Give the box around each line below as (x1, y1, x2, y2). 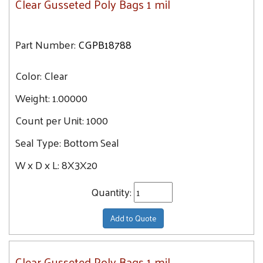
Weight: (15, 88, 50, 107)
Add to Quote (110, 211, 156, 225)
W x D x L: (15, 155, 62, 174)
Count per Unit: (15, 110, 86, 130)
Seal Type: (15, 133, 63, 152)
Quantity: (90, 182, 134, 201)
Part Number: (15, 35, 76, 54)
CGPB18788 (78, 35, 131, 54)
